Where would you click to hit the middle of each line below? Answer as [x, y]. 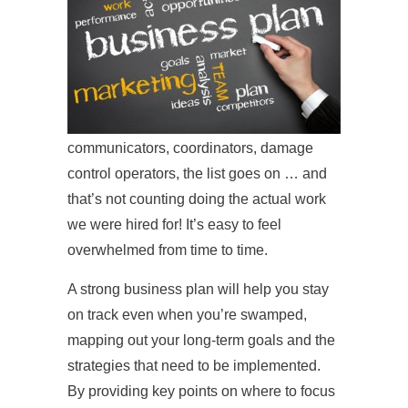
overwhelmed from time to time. [168, 250]
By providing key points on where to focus [201, 391]
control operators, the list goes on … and [197, 173]
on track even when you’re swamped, [187, 315]
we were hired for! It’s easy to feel [174, 224]
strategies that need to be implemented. [194, 366]
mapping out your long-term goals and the [201, 340]
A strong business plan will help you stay [198, 289]
